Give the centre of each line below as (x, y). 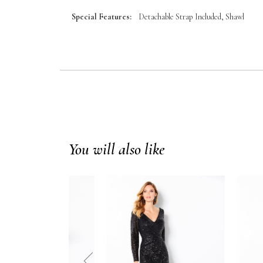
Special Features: (102, 17)
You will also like (117, 150)
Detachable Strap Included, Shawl (191, 17)
